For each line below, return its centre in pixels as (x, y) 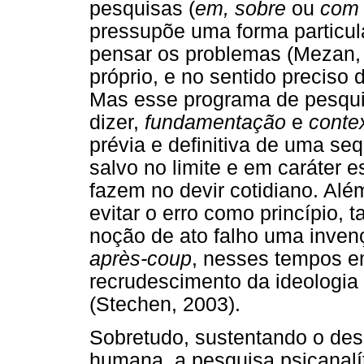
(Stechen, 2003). (165, 304)
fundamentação (215, 122)
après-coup (141, 258)
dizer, (117, 122)
